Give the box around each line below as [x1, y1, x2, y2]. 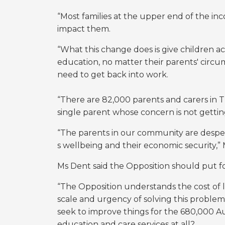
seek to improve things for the [57, 207, 180, 216]
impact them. [57, 24, 110, 34]
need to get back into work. [57, 70, 168, 79]
